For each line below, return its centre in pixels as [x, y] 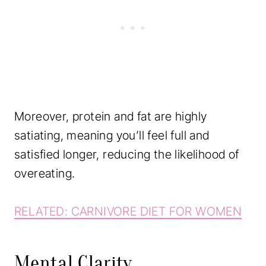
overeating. [45, 173]
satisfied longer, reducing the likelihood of [127, 154]
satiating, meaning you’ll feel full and [112, 135]
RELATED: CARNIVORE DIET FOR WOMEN [128, 211]
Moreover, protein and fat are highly [111, 116]
